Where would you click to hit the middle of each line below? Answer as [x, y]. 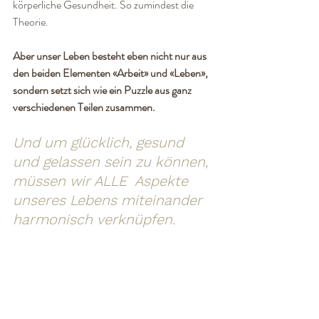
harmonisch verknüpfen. [96, 219]
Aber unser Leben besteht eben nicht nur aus [111, 56]
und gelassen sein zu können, [113, 161]
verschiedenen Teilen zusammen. [85, 107]
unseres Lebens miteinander [110, 200]
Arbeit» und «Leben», [163, 73]
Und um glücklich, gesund [100, 142]
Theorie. [31, 21]
